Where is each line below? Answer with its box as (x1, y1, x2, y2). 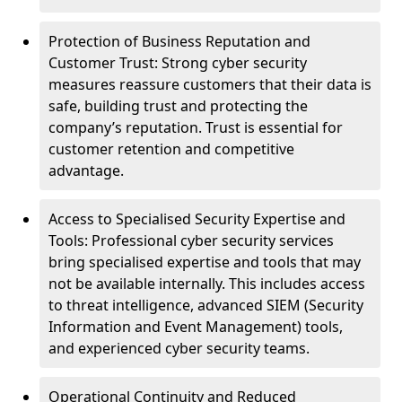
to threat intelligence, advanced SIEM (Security (48, 295, 363, 315)
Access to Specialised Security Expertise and (48, 209, 345, 229)
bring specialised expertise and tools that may (48, 252, 361, 272)
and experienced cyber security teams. (48, 338, 310, 358)
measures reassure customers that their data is (48, 74, 371, 94)
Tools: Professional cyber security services (48, 231, 334, 250)
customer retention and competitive (48, 139, 294, 159)
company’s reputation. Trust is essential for (48, 118, 343, 137)
